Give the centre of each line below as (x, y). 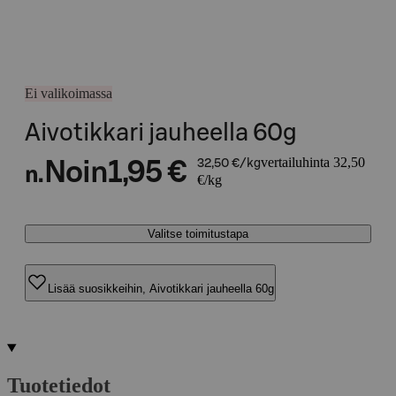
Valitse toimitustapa (198, 234)
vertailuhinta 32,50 (312, 162)
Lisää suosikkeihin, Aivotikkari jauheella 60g (161, 288)
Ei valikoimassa (69, 93)
